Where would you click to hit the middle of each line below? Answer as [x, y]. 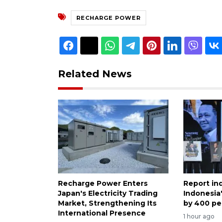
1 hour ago [199, 216]
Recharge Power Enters [103, 183]
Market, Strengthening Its [107, 203]
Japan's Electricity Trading [108, 193]
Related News [95, 74]
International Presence [102, 213]
